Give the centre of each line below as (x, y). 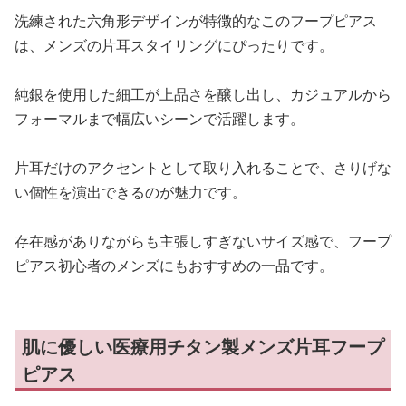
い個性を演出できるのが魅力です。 (130, 192)
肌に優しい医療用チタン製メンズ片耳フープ (203, 347)
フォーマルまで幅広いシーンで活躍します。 (159, 119)
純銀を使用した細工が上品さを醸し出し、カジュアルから (203, 94)
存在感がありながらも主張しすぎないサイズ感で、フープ (203, 241)
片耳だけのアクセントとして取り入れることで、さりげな (203, 168)
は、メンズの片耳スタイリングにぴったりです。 (174, 45)
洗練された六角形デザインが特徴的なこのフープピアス (196, 21)
